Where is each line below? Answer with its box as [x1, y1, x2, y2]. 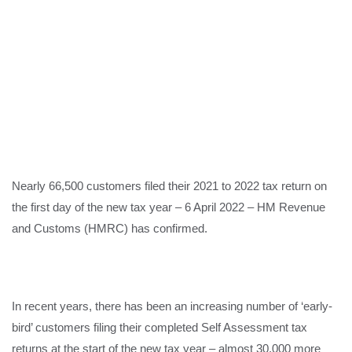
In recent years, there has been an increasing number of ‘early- [12, 299, 332, 313]
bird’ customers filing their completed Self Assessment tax [12, 321, 307, 334]
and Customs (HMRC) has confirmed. [12, 222, 207, 235]
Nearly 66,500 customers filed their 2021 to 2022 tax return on [12, 179, 327, 192]
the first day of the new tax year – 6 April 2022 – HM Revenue [12, 200, 325, 214]
